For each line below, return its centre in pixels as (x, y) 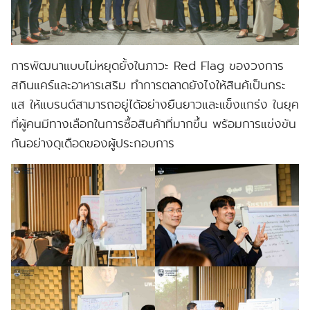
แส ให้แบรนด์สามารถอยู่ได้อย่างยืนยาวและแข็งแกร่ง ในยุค (155, 105)
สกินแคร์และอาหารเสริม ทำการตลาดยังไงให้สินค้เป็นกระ (148, 85)
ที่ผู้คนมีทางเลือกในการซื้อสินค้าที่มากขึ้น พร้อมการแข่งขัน (154, 124)
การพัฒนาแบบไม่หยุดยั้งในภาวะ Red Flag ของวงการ (147, 66)
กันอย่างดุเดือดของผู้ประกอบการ (93, 144)
